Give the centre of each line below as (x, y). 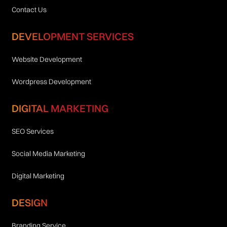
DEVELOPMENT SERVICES (72, 36)
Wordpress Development (51, 81)
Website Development (47, 59)
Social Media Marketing (48, 153)
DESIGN (29, 202)
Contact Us (29, 9)
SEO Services (32, 131)
